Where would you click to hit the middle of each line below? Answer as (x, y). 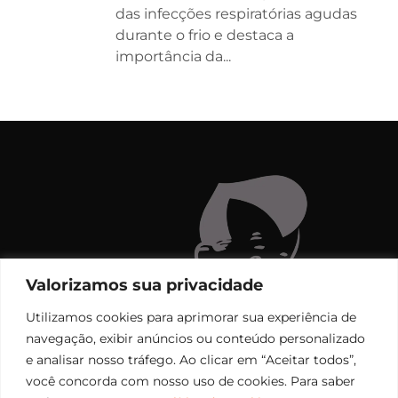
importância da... (173, 56)
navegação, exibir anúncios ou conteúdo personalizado (195, 338)
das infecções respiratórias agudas (236, 13)
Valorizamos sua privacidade (144, 285)
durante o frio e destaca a (205, 35)
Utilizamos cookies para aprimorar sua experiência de (191, 317)
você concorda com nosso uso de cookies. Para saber (191, 381)
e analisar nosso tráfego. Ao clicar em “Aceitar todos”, (191, 359)
